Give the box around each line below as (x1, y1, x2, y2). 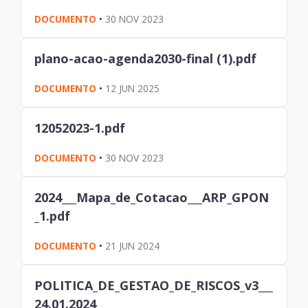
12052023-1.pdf (34, 119, 126, 136)
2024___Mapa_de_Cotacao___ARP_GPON (34, 188, 269, 206)
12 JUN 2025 (105, 81, 160, 95)
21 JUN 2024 (105, 239, 160, 252)
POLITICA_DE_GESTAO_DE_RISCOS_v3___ (34, 276, 274, 294)
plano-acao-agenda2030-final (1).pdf (34, 49, 257, 67)
